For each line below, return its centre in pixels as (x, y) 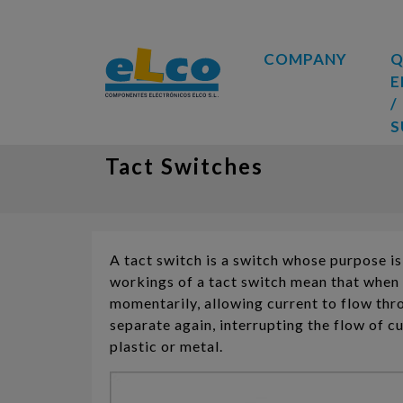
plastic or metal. (167, 346)
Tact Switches (184, 166)
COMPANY (305, 59)
